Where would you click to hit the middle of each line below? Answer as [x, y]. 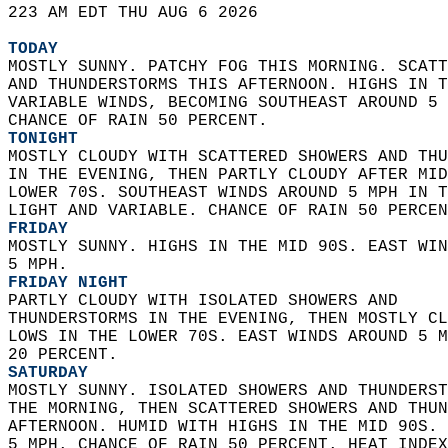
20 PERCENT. [68, 355]
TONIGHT [43, 139]
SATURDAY [48, 373]
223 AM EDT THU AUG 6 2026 [143, 13]
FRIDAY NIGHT [68, 283]
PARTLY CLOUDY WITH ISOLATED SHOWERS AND [213, 301]
